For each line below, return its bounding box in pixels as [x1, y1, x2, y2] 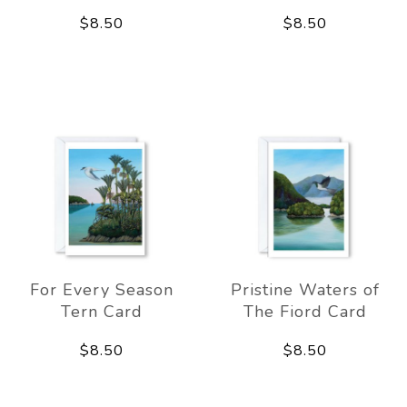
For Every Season [30, 278, 174, 301]
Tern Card [61, 300, 143, 323]
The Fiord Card [243, 300, 367, 323]
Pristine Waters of [231, 278, 380, 301]
